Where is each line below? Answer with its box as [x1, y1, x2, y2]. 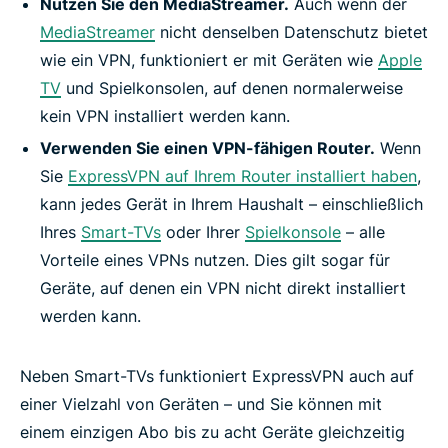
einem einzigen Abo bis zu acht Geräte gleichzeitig [20, 421, 405, 442]
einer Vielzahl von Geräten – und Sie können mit [20, 393, 382, 414]
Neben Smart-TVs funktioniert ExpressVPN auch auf [20, 365, 414, 386]
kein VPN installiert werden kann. [40, 105, 290, 126]
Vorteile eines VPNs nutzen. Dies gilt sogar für [40, 249, 390, 270]
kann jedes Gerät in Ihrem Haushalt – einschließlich [40, 193, 423, 214]
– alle [341, 221, 385, 242]
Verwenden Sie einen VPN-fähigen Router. [40, 137, 375, 158]
